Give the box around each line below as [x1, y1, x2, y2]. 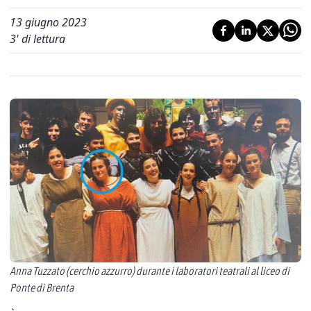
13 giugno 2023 [10, 15, 87, 30]
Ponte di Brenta [10, 281, 74, 294]
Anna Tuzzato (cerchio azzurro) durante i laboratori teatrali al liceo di [10, 264, 289, 277]
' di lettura [16, 31, 65, 47]
